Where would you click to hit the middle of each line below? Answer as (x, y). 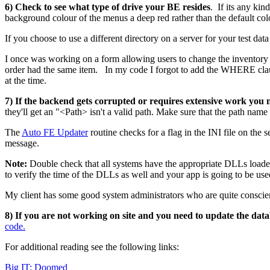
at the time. (26, 80)
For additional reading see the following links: (92, 246)
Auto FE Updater (55, 132)
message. (22, 143)
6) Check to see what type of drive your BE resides (108, 7)
